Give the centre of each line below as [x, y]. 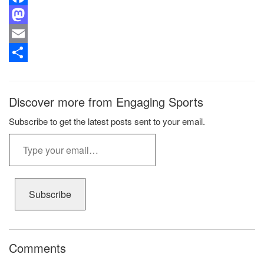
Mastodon [29, 33]
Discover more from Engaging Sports [106, 101]
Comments [37, 247]
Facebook [29, 14]
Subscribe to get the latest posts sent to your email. [107, 121]
